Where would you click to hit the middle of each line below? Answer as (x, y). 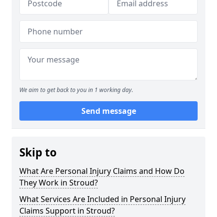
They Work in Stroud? (59, 183)
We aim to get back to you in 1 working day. (76, 90)
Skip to (38, 152)
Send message (108, 111)
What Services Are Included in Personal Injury (102, 199)
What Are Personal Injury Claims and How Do (102, 171)
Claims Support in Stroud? (67, 211)
